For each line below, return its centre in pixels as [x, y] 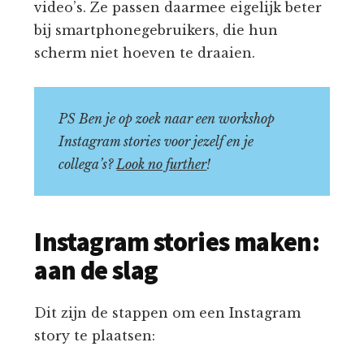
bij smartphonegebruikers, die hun [156, 30]
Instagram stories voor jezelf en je [156, 142]
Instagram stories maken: [177, 243]
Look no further [162, 165]
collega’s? [88, 165]
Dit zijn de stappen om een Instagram [168, 313]
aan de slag [96, 271]
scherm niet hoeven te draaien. [145, 53]
